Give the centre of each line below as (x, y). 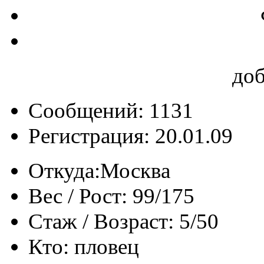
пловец (107, 246)
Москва (135, 170)
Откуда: (64, 170)
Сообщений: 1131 (111, 110)
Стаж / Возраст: (101, 221)
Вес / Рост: (78, 196)
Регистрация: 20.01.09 (131, 136)
